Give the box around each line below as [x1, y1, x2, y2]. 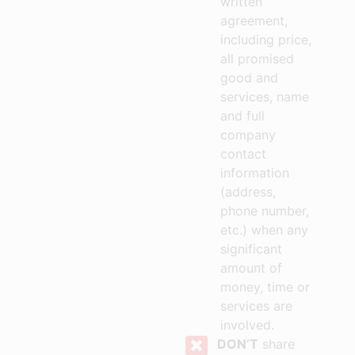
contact [219, 146, 266, 162]
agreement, [219, 13, 288, 29]
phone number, [219, 203, 309, 219]
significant [219, 241, 282, 258]
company [219, 127, 276, 143]
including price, [219, 32, 311, 48]
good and [219, 70, 278, 86]
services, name [219, 89, 309, 105]
